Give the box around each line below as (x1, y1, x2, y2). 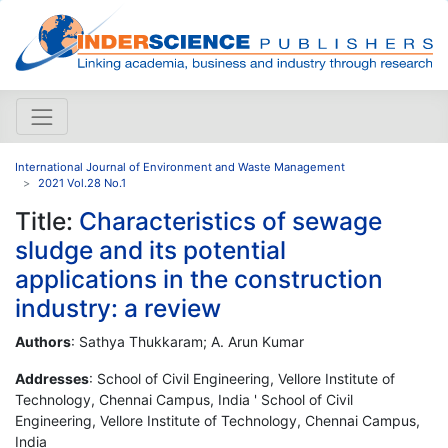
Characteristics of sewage (79, 205, 382, 236)
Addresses (15, 369, 89, 387)
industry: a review (15, 292, 221, 323)
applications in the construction (15, 263, 383, 294)
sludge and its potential (15, 234, 286, 265)
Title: (15, 205, 79, 236)
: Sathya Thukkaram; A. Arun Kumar (71, 332, 304, 350)
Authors (15, 332, 71, 350)
